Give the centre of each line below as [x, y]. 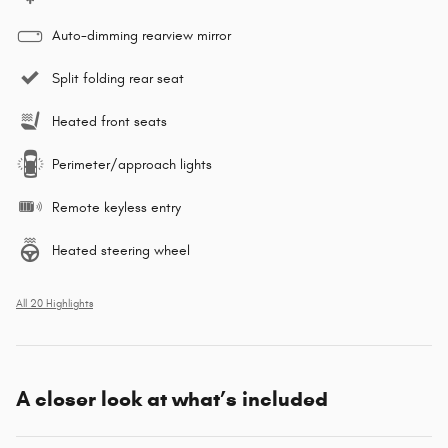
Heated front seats [109, 121]
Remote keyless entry [116, 207]
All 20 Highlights [54, 304]
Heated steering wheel [121, 250]
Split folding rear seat [118, 78]
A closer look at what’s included [172, 399]
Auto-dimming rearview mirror [141, 35]
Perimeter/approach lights [132, 164]
